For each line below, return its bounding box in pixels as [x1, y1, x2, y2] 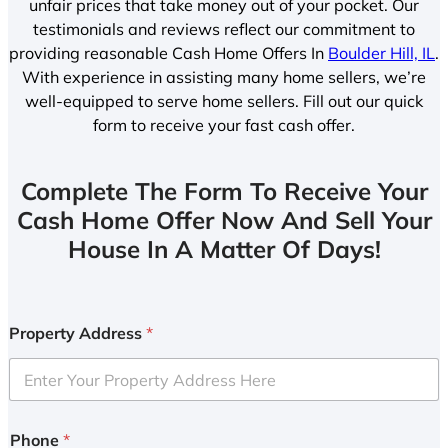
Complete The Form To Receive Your [20, 176, 428, 207]
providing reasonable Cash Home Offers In [9, 42, 328, 63]
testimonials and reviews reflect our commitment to [33, 18, 415, 39]
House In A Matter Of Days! [67, 234, 381, 265]
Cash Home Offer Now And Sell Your [16, 205, 432, 236]
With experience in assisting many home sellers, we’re [22, 66, 426, 87]
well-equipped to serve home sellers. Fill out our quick [25, 90, 423, 111]
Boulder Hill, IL [328, 42, 435, 63]
